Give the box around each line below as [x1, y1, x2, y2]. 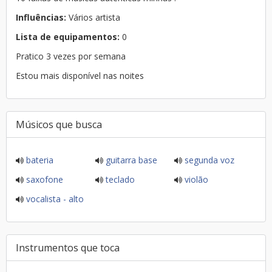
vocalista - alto [24, 193, 84, 205]
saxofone [24, 174, 63, 185]
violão [182, 174, 209, 185]
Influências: [16, 12, 66, 23]
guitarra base [103, 154, 157, 166]
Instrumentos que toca [16, 241, 120, 254]
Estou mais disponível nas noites [16, 70, 144, 81]
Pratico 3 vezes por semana [78, 50, 126, 62]
